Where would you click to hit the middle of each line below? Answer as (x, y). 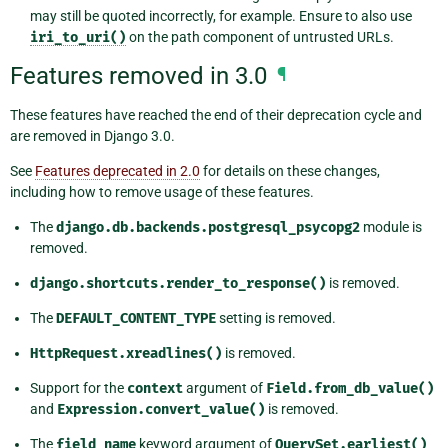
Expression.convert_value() (161, 410)
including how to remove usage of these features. (162, 192)
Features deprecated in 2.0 (117, 171)
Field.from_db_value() (350, 389)
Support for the (78, 388)
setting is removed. (276, 318)
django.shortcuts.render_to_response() (178, 284)
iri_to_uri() (78, 38)
